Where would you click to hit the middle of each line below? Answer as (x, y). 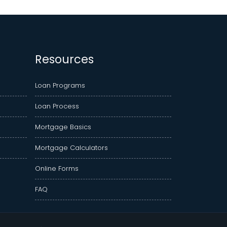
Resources (64, 60)
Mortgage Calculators (71, 148)
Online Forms (57, 169)
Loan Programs (60, 86)
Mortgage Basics (63, 127)
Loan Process (57, 106)
